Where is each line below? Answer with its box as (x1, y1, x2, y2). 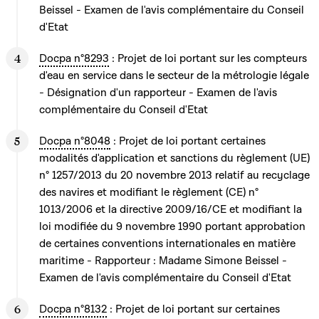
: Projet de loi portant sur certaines (107, 302, 280, 316)
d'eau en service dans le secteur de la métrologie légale (39, 68, 309, 83)
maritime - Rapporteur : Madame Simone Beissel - (39, 253, 287, 268)
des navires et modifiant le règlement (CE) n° (39, 185, 258, 199)
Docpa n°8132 (39, 302, 107, 316)
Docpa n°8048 (39, 134, 110, 148)
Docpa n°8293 (39, 51, 109, 66)
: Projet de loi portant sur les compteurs (109, 51, 307, 66)
